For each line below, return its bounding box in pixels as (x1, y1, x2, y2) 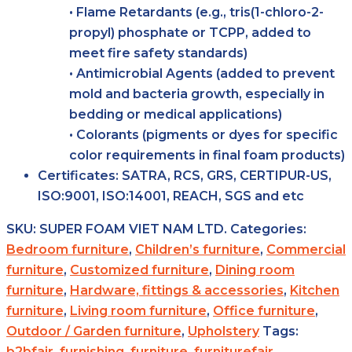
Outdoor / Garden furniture (6, 323, 181, 339)
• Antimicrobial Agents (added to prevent (69, 65, 335, 81)
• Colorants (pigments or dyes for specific (69, 126, 338, 142)
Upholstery (188, 323, 259, 339)
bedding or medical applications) (69, 106, 282, 122)
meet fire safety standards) (69, 45, 247, 60)
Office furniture (213, 302, 315, 318)
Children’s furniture (135, 241, 260, 257)
